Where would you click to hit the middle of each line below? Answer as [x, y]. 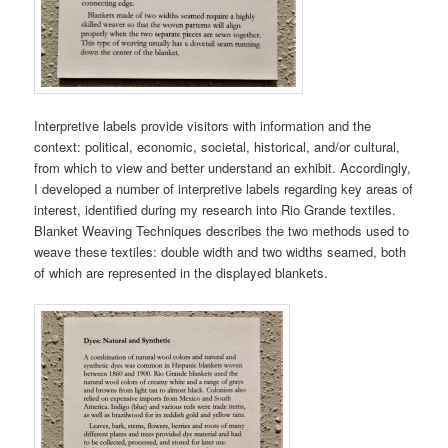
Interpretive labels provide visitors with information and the [203, 126]
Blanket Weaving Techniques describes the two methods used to [222, 231]
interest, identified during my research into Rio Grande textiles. [215, 210]
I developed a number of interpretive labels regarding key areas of [224, 189]
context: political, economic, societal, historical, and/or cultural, [217, 147]
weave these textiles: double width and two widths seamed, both [220, 252]
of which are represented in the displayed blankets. [181, 273]
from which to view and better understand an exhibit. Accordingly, [223, 168]
